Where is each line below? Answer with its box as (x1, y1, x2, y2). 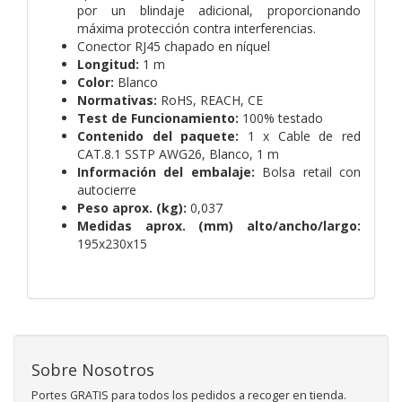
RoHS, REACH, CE (157, 91, 263, 109)
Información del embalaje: (77, 162, 255, 180)
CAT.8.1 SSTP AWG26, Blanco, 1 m (77, 144, 279, 162)
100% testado (239, 109, 323, 127)
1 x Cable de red (247, 127, 362, 144)
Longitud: (77, 55, 139, 73)
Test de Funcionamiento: (77, 109, 239, 127)
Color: (77, 73, 114, 91)
